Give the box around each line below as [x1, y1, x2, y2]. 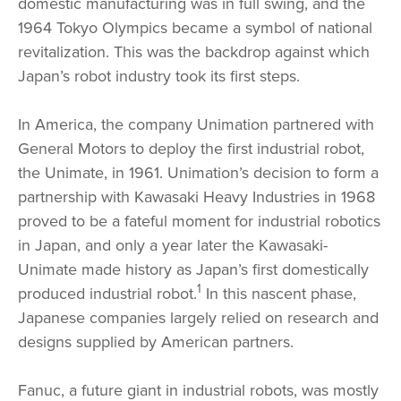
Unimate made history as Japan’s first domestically [18, 260, 369, 279]
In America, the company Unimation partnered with [18, 115, 374, 134]
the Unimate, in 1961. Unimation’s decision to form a [18, 163, 379, 183]
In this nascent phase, [201, 284, 356, 303]
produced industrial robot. [18, 284, 197, 303]
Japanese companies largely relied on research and [18, 308, 379, 328]
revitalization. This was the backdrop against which [18, 42, 370, 62]
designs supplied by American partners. [18, 332, 294, 352]
